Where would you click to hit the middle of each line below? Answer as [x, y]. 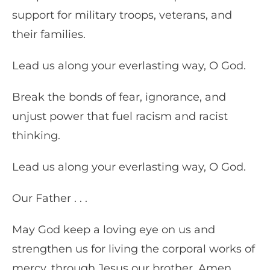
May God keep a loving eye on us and [114, 230]
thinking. [38, 136]
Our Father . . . [53, 199]
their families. [50, 35]
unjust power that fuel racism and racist [120, 117]
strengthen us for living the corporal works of [133, 249]
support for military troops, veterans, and [122, 15]
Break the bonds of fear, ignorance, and [119, 97]
